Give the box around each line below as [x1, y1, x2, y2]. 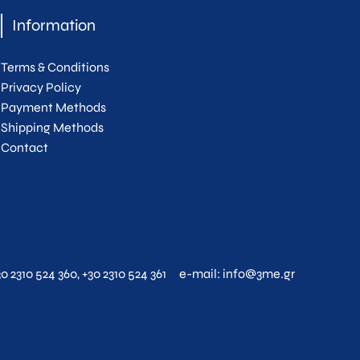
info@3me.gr [223, 266, 295, 282]
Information [11, 15, 96, 36]
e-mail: [179, 266, 223, 282]
